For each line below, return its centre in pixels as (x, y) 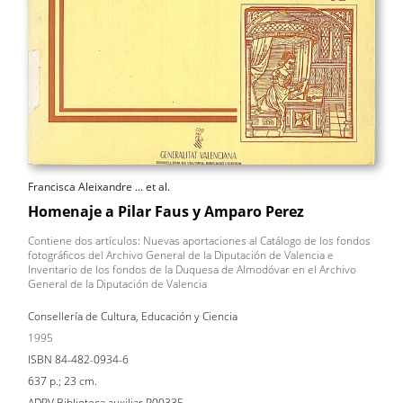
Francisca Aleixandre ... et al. (99, 186)
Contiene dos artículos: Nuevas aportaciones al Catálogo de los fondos (199, 240)
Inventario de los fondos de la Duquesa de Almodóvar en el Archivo (192, 269)
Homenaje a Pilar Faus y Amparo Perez (166, 211)
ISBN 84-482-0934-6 (78, 359)
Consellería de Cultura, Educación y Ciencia (133, 316)
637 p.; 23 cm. (63, 381)
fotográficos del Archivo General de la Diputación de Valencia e (181, 255)
